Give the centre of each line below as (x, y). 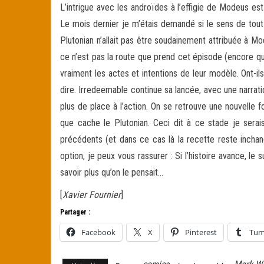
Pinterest (201, 232)
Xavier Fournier (92, 195)
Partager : (75, 212)
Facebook (98, 232)
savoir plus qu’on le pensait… (112, 172)
